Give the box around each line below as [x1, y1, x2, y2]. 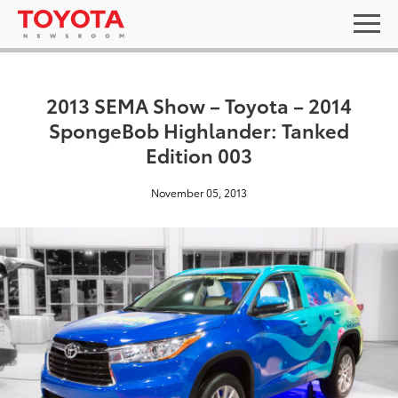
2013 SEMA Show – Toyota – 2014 [46, 91, 352, 118]
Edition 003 [146, 140, 252, 168]
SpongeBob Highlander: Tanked [49, 115, 349, 143]
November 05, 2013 [151, 185, 247, 200]
